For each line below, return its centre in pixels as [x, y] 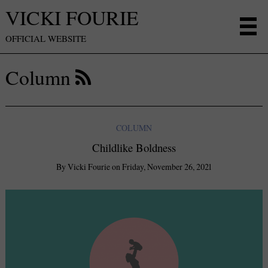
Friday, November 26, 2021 [167, 166]
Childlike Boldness [134, 147]
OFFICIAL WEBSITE [46, 39]
